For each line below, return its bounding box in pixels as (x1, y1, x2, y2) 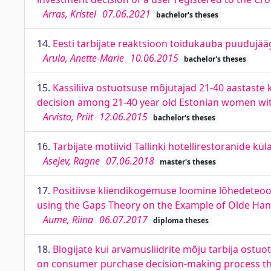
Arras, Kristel (43, 7, 96, 21)
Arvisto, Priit (43, 110, 93, 123)
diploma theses (152, 215, 209, 226)
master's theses (159, 157, 216, 167)
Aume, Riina (43, 213, 93, 226)
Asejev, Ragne (43, 154, 100, 168)
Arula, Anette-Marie (43, 51, 124, 65)
